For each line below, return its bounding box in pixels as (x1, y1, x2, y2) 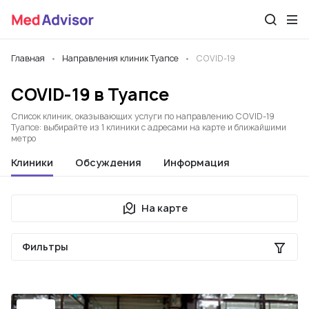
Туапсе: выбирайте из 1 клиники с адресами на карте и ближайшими (11, 121, 286, 133)
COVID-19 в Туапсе (11, 83, 169, 106)
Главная (11, 52, 45, 64)
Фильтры (22, 240, 68, 253)
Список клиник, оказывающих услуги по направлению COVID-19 (11, 110, 275, 122)
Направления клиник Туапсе (62, 52, 179, 64)
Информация (163, 156, 230, 169)
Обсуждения (75, 156, 141, 169)
